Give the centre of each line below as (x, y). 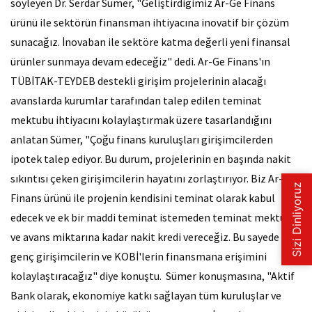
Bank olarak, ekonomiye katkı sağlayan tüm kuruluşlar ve (146, 295)
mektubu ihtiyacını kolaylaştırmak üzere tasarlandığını (141, 120)
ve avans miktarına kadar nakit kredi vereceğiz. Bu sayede (145, 237)
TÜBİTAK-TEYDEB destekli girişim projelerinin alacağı (138, 81)
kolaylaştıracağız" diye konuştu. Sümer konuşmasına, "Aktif (153, 276)
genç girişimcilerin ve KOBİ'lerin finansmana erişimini (139, 256)
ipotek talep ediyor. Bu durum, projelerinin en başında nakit (151, 159)
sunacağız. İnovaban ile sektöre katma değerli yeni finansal (150, 42)
